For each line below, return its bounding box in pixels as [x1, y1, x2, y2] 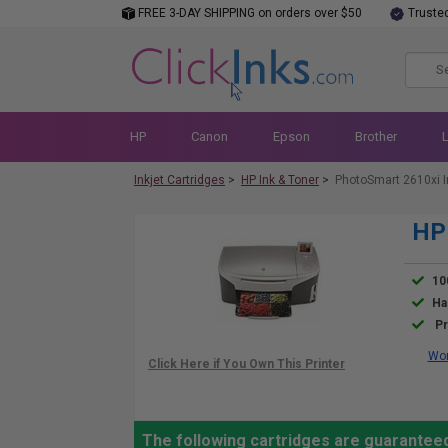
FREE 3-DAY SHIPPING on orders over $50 [135, 6, 362, 20]
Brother [354, 129, 397, 144]
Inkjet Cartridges [134, 173, 225, 187]
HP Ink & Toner [241, 173, 319, 187]
